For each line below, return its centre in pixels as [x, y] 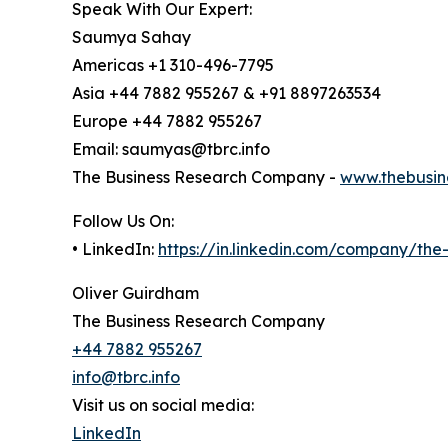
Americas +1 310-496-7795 [173, 65]
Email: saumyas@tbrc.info [171, 149]
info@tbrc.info [126, 377]
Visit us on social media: [163, 405]
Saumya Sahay [131, 37]
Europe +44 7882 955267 [167, 121]
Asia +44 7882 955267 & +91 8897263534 [226, 93]
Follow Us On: [123, 221]
